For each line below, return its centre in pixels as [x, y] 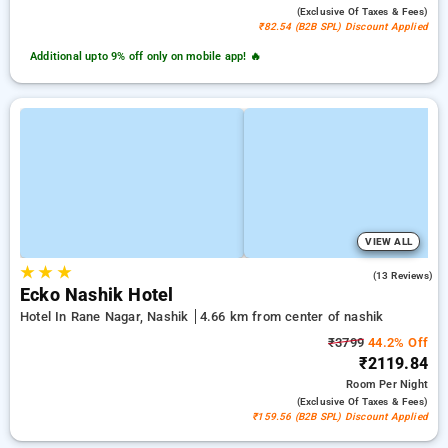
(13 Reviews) [402, 275]
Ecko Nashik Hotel [97, 295]
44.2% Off [396, 342]
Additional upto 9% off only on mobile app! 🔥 [145, 56]
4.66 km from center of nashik [291, 316]
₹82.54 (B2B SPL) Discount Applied [343, 26]
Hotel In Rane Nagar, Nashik [106, 316]
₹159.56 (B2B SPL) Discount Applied [340, 416]
